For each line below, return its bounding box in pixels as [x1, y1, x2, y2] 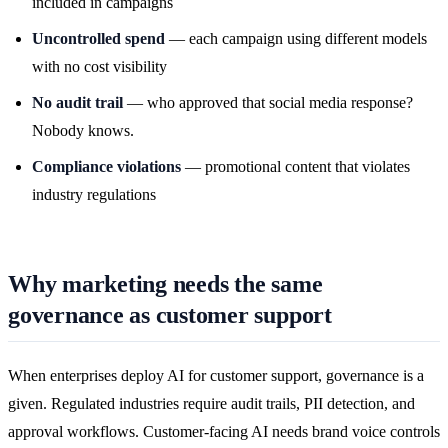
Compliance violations [32, 158, 181, 176]
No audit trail [32, 94, 123, 112]
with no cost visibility [32, 58, 167, 76]
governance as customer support [8, 302, 332, 329]
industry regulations [32, 186, 156, 204]
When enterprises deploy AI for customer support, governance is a [8, 366, 424, 384]
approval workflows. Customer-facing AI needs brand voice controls [8, 422, 440, 440]
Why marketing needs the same [8, 271, 323, 298]
